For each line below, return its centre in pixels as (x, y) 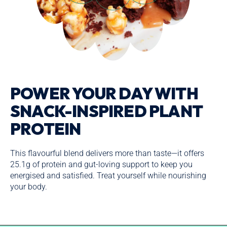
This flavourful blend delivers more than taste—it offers (107, 154)
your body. (29, 187)
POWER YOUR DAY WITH (104, 93)
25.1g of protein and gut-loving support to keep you (101, 165)
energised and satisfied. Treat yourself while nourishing (108, 176)
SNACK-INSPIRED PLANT (106, 111)
